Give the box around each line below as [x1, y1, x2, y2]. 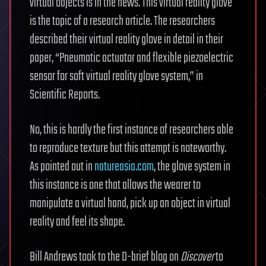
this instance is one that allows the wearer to [30, 175, 201, 195]
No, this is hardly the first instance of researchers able [30, 119, 233, 140]
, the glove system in [154, 156, 230, 177]
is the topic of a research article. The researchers [30, 11, 215, 31]
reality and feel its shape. [30, 211, 125, 232]
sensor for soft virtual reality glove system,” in [30, 66, 203, 87]
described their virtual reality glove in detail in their [30, 29, 223, 50]
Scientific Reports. [30, 84, 100, 105]
